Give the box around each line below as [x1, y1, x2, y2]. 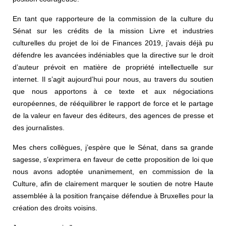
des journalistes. [13, 123, 65, 132]
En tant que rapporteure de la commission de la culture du [13, 14, 213, 23]
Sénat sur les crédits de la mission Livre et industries [13, 26, 213, 35]
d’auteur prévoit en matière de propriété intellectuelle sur [13, 63, 213, 71]
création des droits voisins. [13, 203, 97, 212]
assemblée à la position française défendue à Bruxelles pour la [13, 191, 213, 200]
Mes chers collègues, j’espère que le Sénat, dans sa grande [13, 143, 213, 151]
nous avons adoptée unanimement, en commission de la [13, 167, 213, 176]
